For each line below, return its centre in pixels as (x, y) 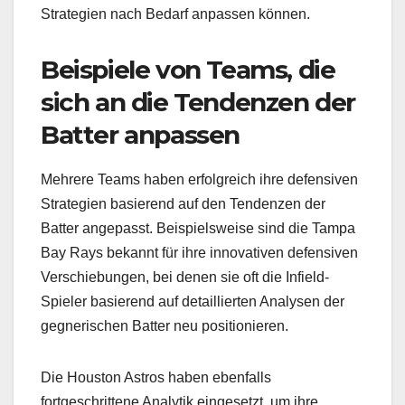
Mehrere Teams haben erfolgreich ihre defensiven (199, 180)
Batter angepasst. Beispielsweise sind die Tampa (198, 229)
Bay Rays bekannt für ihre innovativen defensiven (199, 253)
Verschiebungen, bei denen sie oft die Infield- (185, 278)
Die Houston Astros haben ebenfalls (156, 378)
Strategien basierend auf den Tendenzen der (183, 204)
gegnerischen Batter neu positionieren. (165, 326)
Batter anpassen (141, 135)
